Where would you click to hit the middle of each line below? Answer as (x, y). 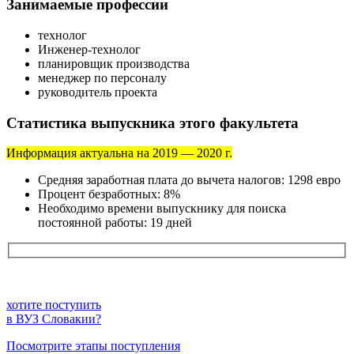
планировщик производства (114, 63)
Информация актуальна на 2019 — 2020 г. (119, 153)
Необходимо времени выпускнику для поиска (162, 209)
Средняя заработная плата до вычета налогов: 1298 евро (189, 180)
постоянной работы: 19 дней (115, 223)
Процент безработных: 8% (109, 194)
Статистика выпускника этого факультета (153, 122)
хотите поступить (54, 304)
